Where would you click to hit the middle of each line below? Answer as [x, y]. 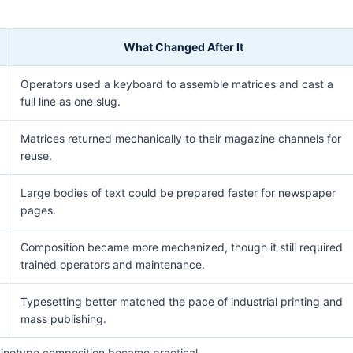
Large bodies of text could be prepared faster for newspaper [178, 192]
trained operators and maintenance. [113, 264]
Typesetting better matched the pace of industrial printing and [182, 301]
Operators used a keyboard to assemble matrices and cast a [177, 84]
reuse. [36, 155]
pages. [38, 210]
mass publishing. [63, 318]
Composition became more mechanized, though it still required [182, 247]
